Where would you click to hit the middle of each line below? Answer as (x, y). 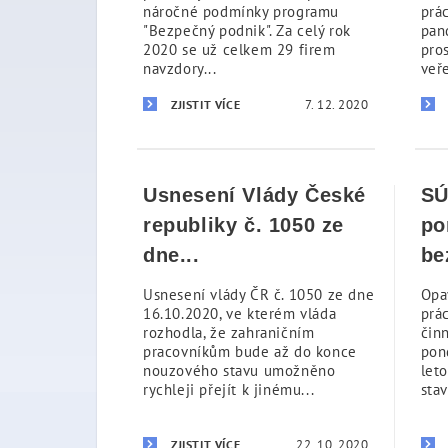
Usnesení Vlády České (255, 195)
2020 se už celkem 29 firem (239, 49)
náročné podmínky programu (241, 11)
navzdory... (180, 68)
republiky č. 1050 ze (244, 225)
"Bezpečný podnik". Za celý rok (247, 30)
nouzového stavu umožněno (239, 370)
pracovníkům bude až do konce (250, 351)
